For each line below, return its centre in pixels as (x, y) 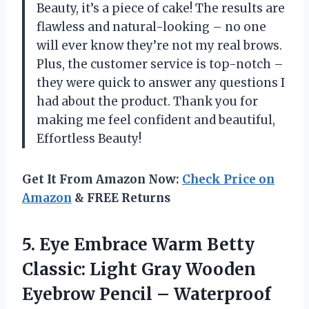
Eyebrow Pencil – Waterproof (147, 294)
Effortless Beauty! (89, 138)
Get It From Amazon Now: (102, 179)
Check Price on (228, 179)
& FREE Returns (121, 198)
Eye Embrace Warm (121, 244)
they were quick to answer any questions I (161, 82)
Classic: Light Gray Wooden (139, 269)
